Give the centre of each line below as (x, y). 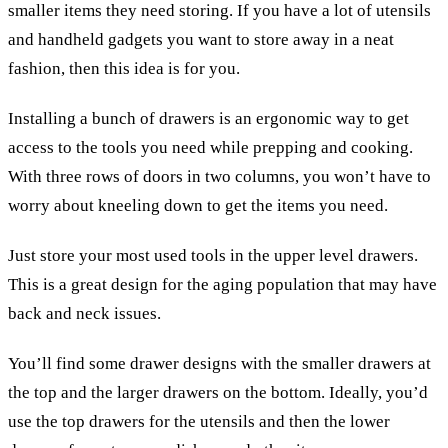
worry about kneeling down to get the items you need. (198, 205)
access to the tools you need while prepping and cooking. (210, 147)
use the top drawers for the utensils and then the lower (199, 422)
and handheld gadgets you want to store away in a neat (201, 39)
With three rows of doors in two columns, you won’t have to (219, 176)
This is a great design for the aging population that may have (222, 285)
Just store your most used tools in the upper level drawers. (213, 256)
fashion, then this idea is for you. (124, 68)
